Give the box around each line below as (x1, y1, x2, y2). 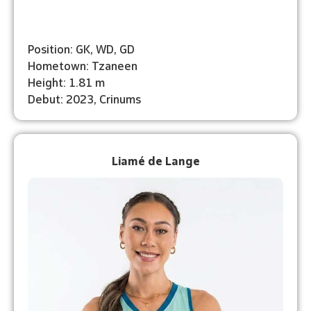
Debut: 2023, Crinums (28, 90, 141, 106)
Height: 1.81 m (28, 73, 105, 90)
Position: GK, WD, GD (28, 40, 135, 56)
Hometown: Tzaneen (28, 56, 137, 73)
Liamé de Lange (111, 151, 200, 168)
